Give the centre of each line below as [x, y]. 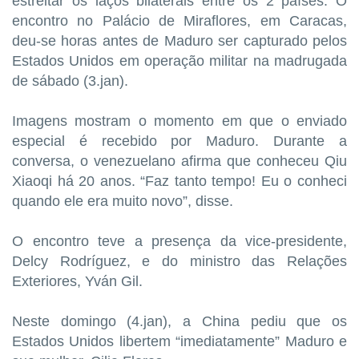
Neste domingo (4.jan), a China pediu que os [179, 321]
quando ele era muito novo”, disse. [125, 201]
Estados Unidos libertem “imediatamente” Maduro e [179, 341]
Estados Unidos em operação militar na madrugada [179, 61]
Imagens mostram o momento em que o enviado [179, 121]
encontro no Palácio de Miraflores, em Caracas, [179, 20]
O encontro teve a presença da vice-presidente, [179, 241]
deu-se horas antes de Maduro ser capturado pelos [179, 40]
